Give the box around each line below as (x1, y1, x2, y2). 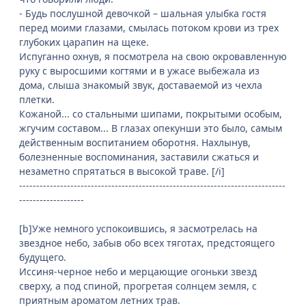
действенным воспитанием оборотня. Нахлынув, (19, 136, 251, 150)
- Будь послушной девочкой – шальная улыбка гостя (19, 7, 266, 20)
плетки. (19, 93, 55, 107)
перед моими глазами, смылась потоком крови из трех (19, 21, 279, 35)
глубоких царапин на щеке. (19, 36, 149, 49)
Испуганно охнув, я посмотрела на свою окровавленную (19, 50, 287, 64)
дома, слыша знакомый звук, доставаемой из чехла (19, 79, 262, 92)
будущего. (19, 251, 66, 264)
